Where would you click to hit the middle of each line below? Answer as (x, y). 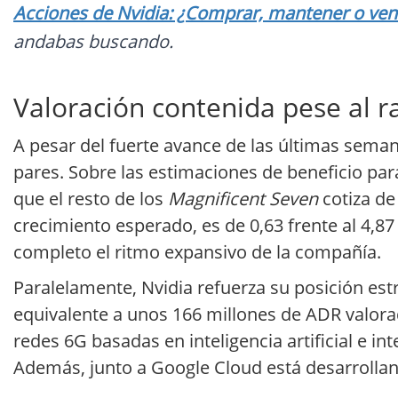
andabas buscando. (93, 42)
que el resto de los (91, 199)
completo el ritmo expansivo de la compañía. (197, 252)
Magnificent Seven (243, 199)
